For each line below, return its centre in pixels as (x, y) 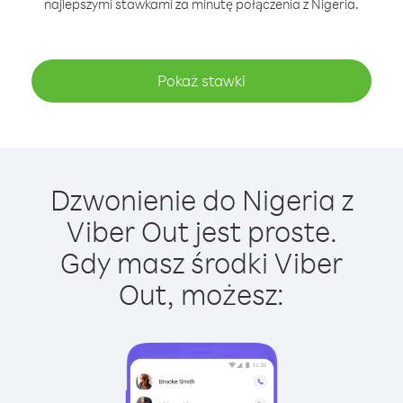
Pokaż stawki (201, 81)
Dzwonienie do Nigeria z (201, 199)
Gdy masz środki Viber (201, 262)
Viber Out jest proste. (201, 231)
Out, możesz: (201, 294)
